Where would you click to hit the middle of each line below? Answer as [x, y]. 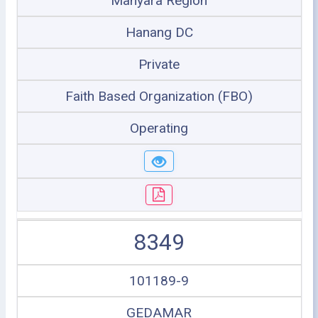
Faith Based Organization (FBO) [159, 96]
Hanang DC [159, 32]
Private [159, 64]
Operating [159, 128]
